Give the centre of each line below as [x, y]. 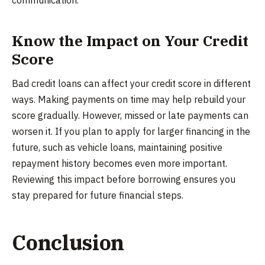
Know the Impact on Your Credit [130, 41]
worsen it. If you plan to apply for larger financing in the [131, 132]
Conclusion [68, 243]
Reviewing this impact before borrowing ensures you [124, 180]
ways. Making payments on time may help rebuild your [129, 100]
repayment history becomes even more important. [119, 164]
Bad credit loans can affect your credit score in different [131, 84]
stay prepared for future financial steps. [98, 195]
